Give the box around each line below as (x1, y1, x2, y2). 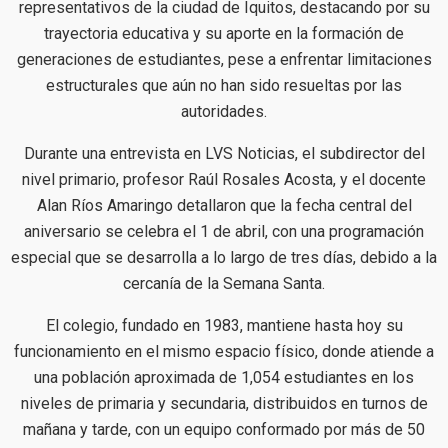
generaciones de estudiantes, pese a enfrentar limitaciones (16, 49, 432, 69)
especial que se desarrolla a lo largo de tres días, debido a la (11, 247, 437, 267)
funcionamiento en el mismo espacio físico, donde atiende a (14, 341, 434, 361)
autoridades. (181, 101, 267, 121)
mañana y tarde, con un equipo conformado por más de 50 (23, 419, 425, 439)
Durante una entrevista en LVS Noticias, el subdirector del (23, 143, 425, 163)
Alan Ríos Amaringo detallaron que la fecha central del (36, 195, 412, 215)
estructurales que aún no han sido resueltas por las (46, 75, 402, 95)
